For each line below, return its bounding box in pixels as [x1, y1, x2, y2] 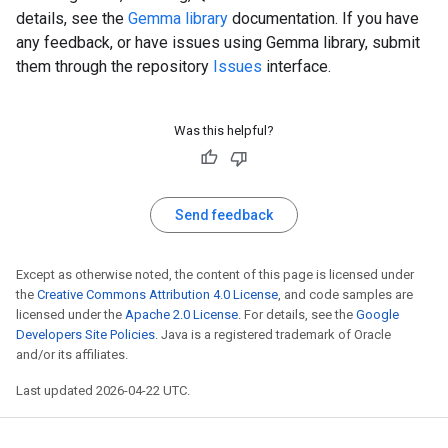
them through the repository [16, 56, 213, 76]
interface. [262, 56, 331, 76]
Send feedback [175, 206, 273, 223]
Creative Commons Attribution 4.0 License [37, 286, 278, 302]
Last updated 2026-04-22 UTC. [16, 382, 190, 398]
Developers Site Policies [16, 326, 155, 342]
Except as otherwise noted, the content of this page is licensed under [16, 266, 414, 282]
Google [356, 306, 399, 322]
